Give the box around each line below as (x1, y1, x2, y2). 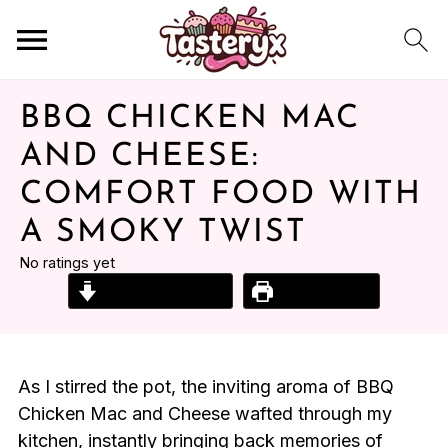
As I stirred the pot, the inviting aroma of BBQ (17, 376, 394, 397)
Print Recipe (273, 281, 372, 301)
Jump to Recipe (98, 281, 224, 301)
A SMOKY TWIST (20, 217, 307, 249)
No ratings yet (20, 254, 115, 271)
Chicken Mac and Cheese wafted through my (17, 403, 392, 424)
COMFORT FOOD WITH (20, 179, 422, 211)
